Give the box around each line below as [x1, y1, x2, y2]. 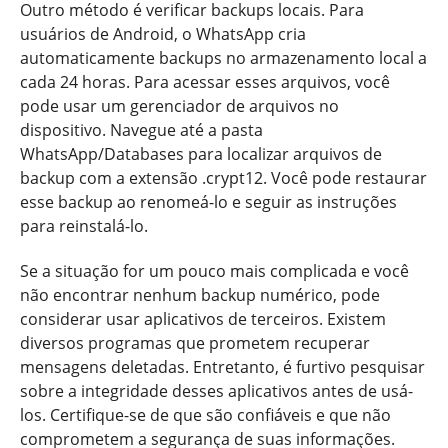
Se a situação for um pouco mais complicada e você [20, 259, 409, 282]
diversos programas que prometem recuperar [20, 331, 370, 354]
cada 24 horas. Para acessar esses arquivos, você [20, 70, 390, 93]
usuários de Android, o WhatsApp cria [20, 22, 306, 45]
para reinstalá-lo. [20, 214, 148, 237]
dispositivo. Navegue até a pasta [20, 118, 263, 141]
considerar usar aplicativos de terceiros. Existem [20, 307, 386, 330]
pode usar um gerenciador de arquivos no [20, 94, 339, 117]
